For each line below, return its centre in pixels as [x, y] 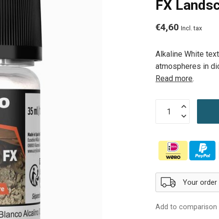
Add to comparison [186, 207]
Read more [174, 79]
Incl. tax [192, 28]
